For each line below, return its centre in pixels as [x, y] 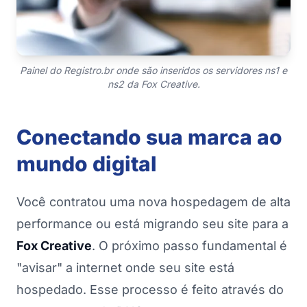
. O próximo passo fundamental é [189, 245]
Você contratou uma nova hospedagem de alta [153, 201]
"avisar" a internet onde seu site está [125, 267]
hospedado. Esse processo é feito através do [150, 289]
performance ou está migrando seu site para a [152, 223]
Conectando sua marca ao [149, 137]
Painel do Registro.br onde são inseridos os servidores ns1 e [153, 70]
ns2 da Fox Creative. [153, 84]
